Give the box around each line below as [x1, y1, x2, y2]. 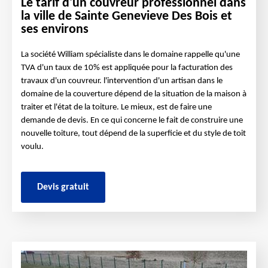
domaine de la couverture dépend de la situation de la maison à [21, 90, 246, 99]
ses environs [21, 23, 89, 36]
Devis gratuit [37, 182, 89, 192]
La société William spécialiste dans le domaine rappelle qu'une [21, 50, 240, 59]
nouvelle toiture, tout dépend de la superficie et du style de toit [21, 129, 246, 138]
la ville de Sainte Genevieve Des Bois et [21, 10, 232, 23]
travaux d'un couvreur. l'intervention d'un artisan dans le [21, 77, 223, 86]
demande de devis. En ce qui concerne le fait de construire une [21, 116, 243, 125]
